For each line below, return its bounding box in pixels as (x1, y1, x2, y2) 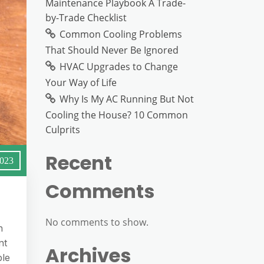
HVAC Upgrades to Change (60, 60, 178, 73)
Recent (45, 150, 112, 176)
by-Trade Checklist (45, 11, 127, 24)
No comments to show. (45, 216, 148, 229)
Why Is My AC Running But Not (60, 93, 194, 105)
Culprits (45, 123, 80, 136)
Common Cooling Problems (60, 28, 182, 41)
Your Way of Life (45, 76, 117, 89)
